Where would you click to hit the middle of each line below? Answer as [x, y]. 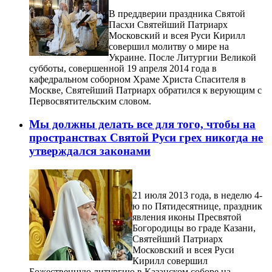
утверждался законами [90, 151]
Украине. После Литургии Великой [182, 57]
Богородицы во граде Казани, [194, 228]
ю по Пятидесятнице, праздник [197, 206]
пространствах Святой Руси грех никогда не [146, 138]
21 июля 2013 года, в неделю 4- [197, 195]
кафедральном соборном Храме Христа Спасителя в [138, 79]
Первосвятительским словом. [90, 101]
